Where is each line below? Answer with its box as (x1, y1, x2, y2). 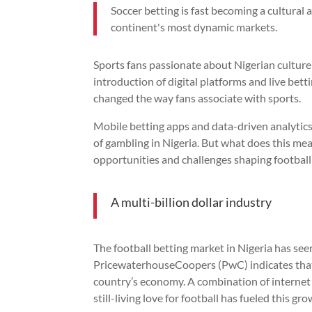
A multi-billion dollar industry (111, 194, 272, 210)
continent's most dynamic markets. (111, 19, 278, 33)
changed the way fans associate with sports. (93, 91, 302, 104)
